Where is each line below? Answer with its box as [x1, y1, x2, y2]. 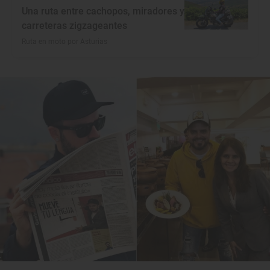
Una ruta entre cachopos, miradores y [22, 5, 184, 17]
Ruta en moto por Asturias [22, 37, 107, 46]
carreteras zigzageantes [22, 20, 127, 32]
